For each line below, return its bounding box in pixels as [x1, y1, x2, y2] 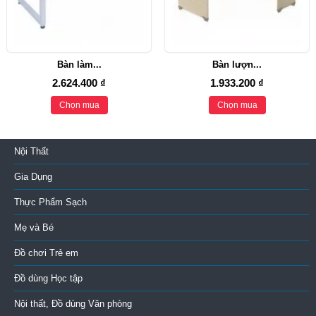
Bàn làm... [56, 59, 102, 70]
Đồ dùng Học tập [14, 272, 83, 284]
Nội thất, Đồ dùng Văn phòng [14, 298, 132, 309]
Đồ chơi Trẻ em [14, 247, 78, 258]
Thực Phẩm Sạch [14, 196, 87, 207]
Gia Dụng [14, 171, 52, 182]
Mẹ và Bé [14, 221, 54, 233]
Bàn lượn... [212, 59, 262, 70]
